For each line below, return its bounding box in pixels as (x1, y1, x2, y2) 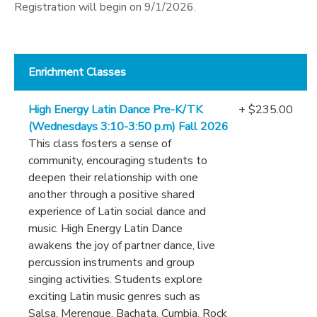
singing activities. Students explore (28, 271, 202, 287)
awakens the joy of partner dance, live (28, 237, 215, 253)
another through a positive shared (28, 186, 195, 202)
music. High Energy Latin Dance (28, 220, 183, 236)
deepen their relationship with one (28, 169, 198, 185)
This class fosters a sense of (28, 135, 171, 151)
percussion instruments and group (28, 254, 195, 270)
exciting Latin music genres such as (28, 288, 200, 304)
